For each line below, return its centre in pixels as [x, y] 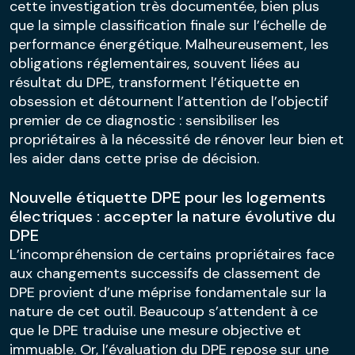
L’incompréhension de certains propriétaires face [172, 254]
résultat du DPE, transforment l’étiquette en [155, 82]
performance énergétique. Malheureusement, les [169, 44]
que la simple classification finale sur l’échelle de [168, 25]
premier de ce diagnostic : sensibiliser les [145, 120]
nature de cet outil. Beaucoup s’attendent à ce [164, 311]
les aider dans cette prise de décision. [134, 158]
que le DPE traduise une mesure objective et [155, 330]
